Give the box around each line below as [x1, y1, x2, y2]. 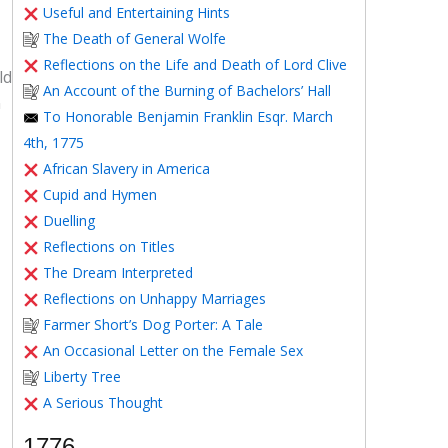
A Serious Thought [43, 393, 163, 412]
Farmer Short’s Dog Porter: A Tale [43, 315, 263, 334]
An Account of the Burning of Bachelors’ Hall [43, 81, 331, 100]
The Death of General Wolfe [43, 29, 226, 48]
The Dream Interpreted [43, 263, 193, 282]
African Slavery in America [43, 159, 210, 178]
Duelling [43, 211, 95, 230]
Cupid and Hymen [43, 185, 157, 204]
